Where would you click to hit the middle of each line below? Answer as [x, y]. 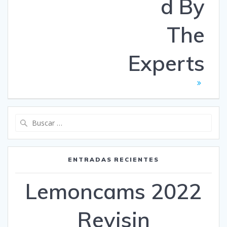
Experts [166, 63]
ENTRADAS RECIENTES [113, 159]
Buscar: [126, 118]
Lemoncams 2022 [113, 191]
